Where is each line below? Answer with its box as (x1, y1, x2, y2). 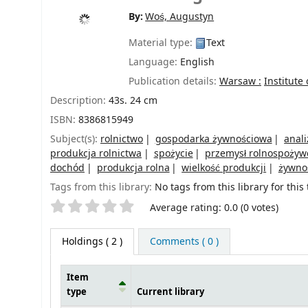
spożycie (153, 146, 193, 161)
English (180, 54, 214, 69)
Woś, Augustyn (145, 10, 214, 25)
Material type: (129, 35, 195, 50)
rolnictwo (100, 131, 143, 146)
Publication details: (129, 74, 219, 89)
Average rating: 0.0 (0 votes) (150, 200, 278, 215)
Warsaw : (219, 74, 261, 89)
